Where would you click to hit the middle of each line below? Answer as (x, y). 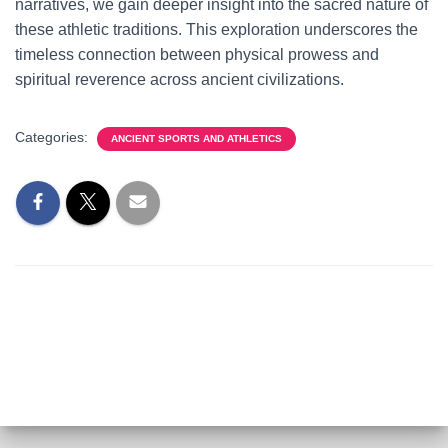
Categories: (53, 137)
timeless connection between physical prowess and (197, 54)
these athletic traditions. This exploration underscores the (216, 29)
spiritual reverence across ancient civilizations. (179, 79)
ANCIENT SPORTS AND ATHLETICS (196, 138)
